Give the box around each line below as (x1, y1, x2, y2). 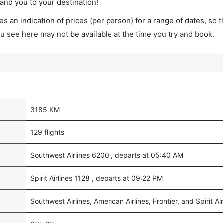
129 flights (30, 128, 64, 136)
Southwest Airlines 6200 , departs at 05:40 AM (30, 151, 183, 159)
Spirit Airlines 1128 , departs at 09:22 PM (30, 174, 163, 182)
